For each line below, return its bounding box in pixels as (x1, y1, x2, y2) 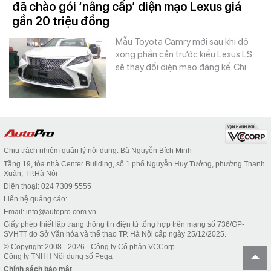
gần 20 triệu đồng (12, 14, 109, 28)
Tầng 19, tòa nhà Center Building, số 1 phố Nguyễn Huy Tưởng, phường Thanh (4, 160, 265, 168)
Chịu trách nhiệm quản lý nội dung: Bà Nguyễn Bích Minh (4, 146, 192, 155)
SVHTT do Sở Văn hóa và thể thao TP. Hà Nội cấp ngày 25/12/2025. (4, 230, 226, 238)
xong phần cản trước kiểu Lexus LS (116, 49, 252, 60)
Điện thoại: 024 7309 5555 (4, 182, 91, 191)
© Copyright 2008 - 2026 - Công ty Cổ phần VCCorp (4, 243, 175, 251)
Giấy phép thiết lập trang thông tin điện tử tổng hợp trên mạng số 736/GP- (4, 220, 244, 229)
